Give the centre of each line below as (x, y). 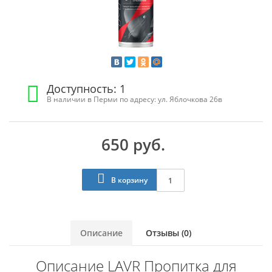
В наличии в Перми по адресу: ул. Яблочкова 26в (135, 99)
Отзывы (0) (168, 233)
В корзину (128, 180)
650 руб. (133, 144)
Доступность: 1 (87, 89)
